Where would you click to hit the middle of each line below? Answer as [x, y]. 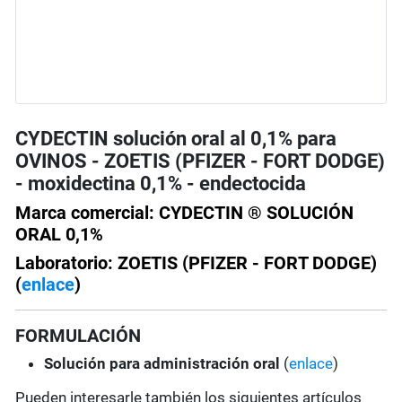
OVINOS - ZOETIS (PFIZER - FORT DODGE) [201, 162]
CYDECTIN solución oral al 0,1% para [176, 139]
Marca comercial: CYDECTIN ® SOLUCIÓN [185, 213]
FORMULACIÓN [79, 336]
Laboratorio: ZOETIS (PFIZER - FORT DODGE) [197, 263]
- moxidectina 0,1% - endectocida [161, 184]
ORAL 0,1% [60, 235]
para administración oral [195, 364]
